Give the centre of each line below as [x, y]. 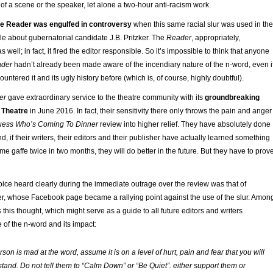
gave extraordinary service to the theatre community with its [106, 97]
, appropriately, [216, 37]
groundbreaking [232, 97]
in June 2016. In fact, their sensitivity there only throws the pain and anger [150, 111]
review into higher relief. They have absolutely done [185, 124]
